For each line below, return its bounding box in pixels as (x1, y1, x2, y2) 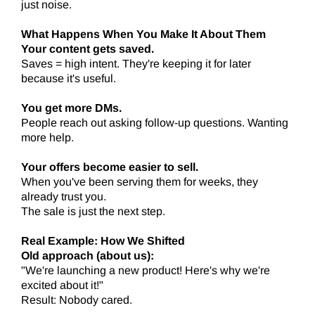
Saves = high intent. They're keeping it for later (21, 58, 251, 70)
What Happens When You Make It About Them (21, 28, 266, 41)
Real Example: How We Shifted (21, 235, 185, 247)
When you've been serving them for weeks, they (21, 176, 258, 188)
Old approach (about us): (21, 250, 154, 262)
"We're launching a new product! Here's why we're (21, 264, 270, 277)
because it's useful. (21, 72, 116, 85)
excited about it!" (21, 279, 103, 292)
